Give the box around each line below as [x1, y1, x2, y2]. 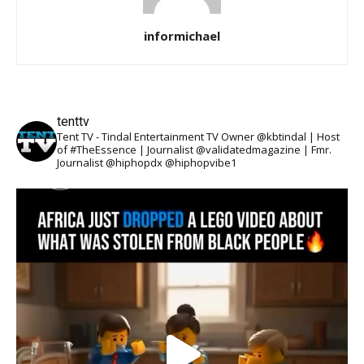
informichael [144, 28, 220, 45]
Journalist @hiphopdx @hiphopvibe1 [57, 155, 236, 171]
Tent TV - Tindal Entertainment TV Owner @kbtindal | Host [57, 129, 340, 145]
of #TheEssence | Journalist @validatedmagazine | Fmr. [57, 142, 331, 158]
